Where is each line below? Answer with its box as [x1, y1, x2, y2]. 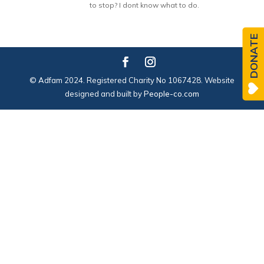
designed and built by [64, 89, 144, 98]
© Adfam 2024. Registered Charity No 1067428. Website [29, 75, 235, 85]
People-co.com [143, 89, 199, 98]
